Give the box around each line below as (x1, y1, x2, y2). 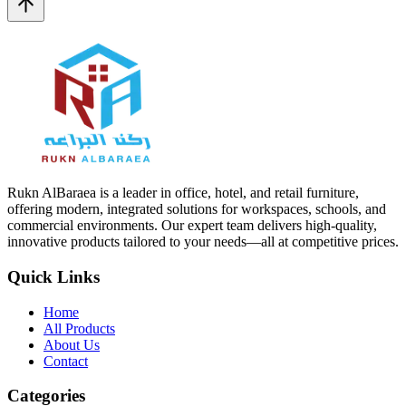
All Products (43, 320, 115, 336)
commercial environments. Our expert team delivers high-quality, (7, 217, 377, 234)
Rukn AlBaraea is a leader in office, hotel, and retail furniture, (7, 185, 359, 201)
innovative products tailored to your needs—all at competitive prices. (7, 234, 399, 250)
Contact (43, 353, 88, 369)
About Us (43, 336, 100, 353)
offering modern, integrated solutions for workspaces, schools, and (7, 201, 386, 217)
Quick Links (7, 267, 100, 287)
